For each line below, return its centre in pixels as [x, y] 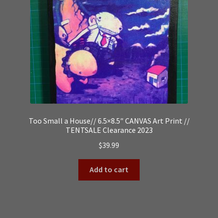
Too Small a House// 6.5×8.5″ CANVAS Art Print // [109, 120]
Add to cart [109, 170]
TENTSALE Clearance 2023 [109, 130]
